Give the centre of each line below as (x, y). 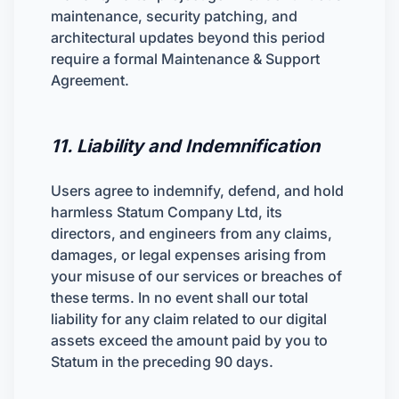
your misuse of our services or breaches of (196, 276)
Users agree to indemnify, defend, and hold (197, 191)
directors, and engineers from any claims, (191, 233)
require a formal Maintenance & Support (185, 59)
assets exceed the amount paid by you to (189, 340)
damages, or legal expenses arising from (188, 255)
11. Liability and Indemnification (185, 146)
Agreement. (90, 80)
